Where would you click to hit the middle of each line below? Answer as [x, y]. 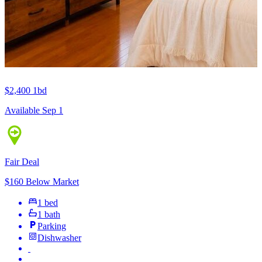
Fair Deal [22, 161]
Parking [52, 226]
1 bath [49, 214]
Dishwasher [59, 237]
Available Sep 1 [34, 110]
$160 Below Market [42, 181]
